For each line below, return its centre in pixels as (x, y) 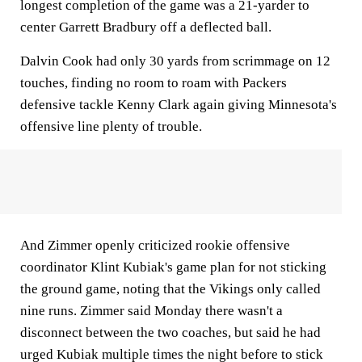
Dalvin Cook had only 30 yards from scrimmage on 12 (175, 61)
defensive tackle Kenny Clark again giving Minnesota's (179, 105)
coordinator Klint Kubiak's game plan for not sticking (173, 267)
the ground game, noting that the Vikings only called (170, 289)
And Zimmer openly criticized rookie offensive (155, 245)
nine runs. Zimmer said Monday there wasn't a (152, 311)
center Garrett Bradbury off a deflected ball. (146, 27)
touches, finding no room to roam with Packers (154, 83)
